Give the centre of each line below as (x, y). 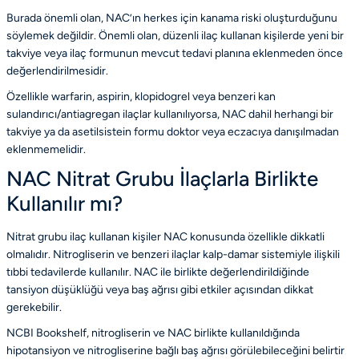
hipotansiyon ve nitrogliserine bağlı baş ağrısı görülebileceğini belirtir (175, 350)
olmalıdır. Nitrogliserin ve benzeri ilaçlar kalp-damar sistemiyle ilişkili (173, 254)
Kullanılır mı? (65, 203)
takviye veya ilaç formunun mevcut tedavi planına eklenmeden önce (175, 53)
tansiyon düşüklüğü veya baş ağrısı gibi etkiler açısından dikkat (160, 289)
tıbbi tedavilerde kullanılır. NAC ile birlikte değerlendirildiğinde (158, 272)
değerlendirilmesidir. (57, 71)
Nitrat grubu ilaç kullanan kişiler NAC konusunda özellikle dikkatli (165, 236)
